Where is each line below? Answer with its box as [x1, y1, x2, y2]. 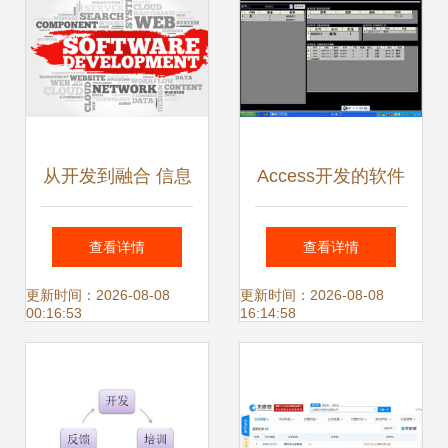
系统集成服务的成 [45, 226, 189, 246]
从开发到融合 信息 [42, 166, 192, 186]
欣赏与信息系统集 [259, 226, 403, 246]
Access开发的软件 [257, 166, 405, 186]
